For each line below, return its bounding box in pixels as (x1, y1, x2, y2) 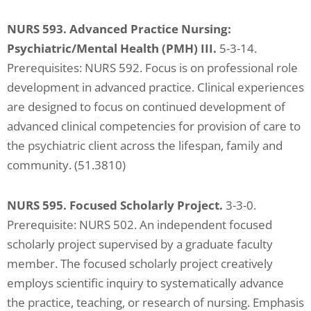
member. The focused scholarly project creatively (7, 255, 273, 271)
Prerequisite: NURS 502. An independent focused (7, 217, 272, 233)
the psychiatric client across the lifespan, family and (7, 137, 283, 154)
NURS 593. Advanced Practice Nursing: (7, 21, 231, 37)
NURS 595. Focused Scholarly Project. (7, 197, 223, 213)
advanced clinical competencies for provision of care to (7, 118, 301, 135)
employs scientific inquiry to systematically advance (7, 275, 284, 291)
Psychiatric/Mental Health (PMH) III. (7, 40, 217, 57)
